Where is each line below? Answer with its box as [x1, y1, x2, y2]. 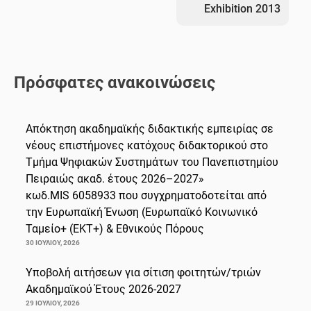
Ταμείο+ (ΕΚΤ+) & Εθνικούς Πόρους [26, 221, 204, 235]
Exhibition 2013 [203, 1, 280, 15]
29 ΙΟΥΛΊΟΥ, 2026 [26, 299, 80, 307]
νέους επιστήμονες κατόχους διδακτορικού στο [26, 138, 268, 152]
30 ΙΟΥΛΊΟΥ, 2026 [26, 238, 80, 246]
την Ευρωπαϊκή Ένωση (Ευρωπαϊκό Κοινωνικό [26, 205, 258, 219]
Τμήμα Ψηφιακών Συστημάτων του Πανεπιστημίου [26, 155, 278, 169]
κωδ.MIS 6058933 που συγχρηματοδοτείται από [26, 188, 267, 202]
